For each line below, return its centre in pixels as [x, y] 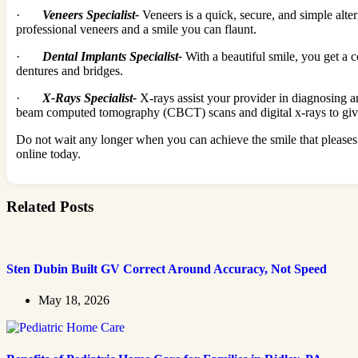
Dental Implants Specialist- [114, 56]
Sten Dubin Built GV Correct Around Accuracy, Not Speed [167, 269]
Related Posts [50, 207]
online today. [48, 153]
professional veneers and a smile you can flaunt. [136, 29]
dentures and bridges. [71, 70]
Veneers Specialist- [91, 14]
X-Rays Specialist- [91, 97]
